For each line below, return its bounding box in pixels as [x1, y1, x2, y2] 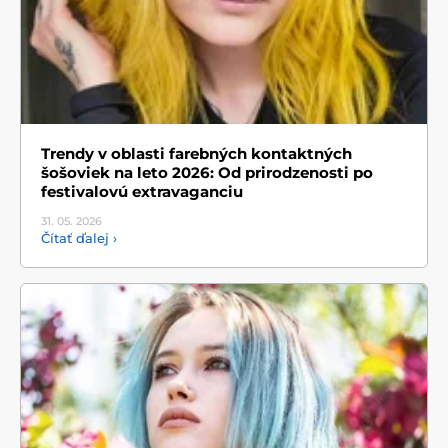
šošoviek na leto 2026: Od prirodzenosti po [41, 163, 373, 183]
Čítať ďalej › [41, 230, 117, 247]
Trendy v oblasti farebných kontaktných [41, 144, 352, 164]
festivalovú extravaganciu [41, 182, 243, 202]
